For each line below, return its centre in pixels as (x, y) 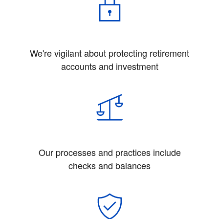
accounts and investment (109, 66)
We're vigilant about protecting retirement (109, 53)
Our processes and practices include (109, 152)
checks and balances (109, 165)
